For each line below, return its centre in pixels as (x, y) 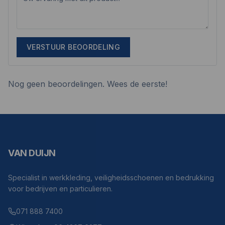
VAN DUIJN (32, 153)
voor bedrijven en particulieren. (60, 189)
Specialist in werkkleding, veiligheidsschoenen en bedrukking (111, 178)
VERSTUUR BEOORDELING (73, 47)
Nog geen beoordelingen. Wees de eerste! (88, 84)
